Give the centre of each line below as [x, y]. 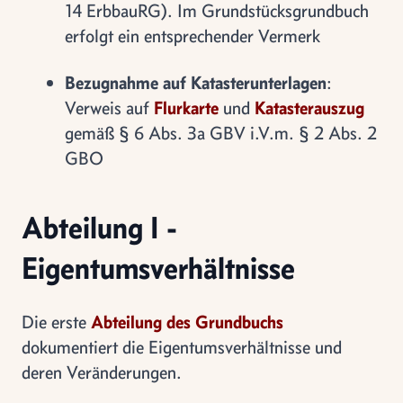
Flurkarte [186, 107]
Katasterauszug [309, 107]
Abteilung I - [99, 227]
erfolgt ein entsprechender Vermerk [193, 36]
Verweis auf [109, 107]
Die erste [56, 322]
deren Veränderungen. [102, 372]
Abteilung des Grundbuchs [187, 322]
